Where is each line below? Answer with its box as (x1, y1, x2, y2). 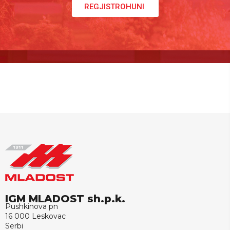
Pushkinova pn (5, 201, 58, 211)
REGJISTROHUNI (84, 2, 146, 11)
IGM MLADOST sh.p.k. (5, 192, 125, 205)
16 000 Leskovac (5, 211, 66, 221)
